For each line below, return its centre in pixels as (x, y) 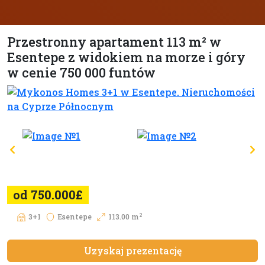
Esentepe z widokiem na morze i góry (126, 57)
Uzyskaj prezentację (132, 251)
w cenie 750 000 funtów (81, 73)
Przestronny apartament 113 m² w (114, 42)
